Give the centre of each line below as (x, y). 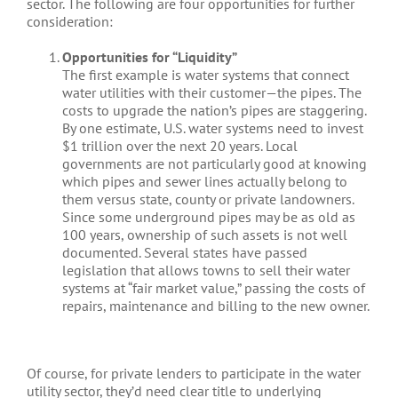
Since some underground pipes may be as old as (209, 217)
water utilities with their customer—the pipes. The (212, 92)
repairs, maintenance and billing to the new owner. (216, 306)
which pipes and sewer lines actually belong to (205, 181)
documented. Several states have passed (185, 252)
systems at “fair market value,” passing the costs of (214, 288)
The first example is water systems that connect (206, 75)
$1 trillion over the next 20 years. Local (180, 146)
